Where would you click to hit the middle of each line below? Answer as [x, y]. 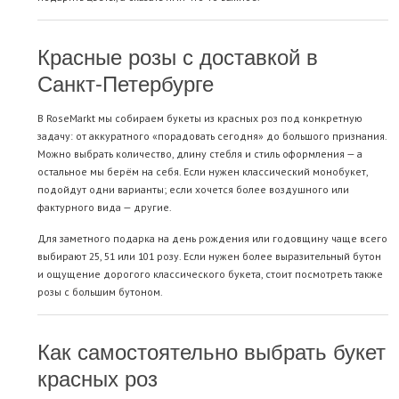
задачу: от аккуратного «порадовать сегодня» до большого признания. [212, 136]
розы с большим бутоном [99, 292]
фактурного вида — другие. [105, 208]
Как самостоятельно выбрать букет [212, 351]
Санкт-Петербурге [126, 83]
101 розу [159, 256]
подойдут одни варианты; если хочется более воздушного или [193, 190]
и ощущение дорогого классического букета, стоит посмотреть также [210, 274]
